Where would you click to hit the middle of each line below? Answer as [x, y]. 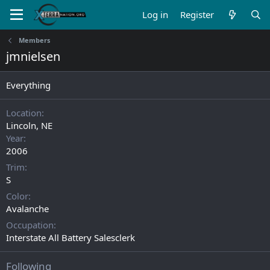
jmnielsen [33, 56]
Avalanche [27, 209]
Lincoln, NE [29, 125]
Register [197, 14]
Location [24, 113]
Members [34, 40]
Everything [28, 85]
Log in [155, 14]
